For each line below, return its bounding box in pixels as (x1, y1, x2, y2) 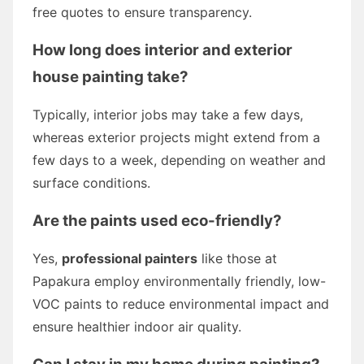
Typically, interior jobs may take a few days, (32, 106, 303, 123)
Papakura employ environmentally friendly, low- (32, 272, 326, 289)
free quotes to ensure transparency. (32, 3, 252, 20)
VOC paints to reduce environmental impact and (32, 295, 329, 312)
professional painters (62, 249, 197, 266)
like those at (197, 249, 277, 266)
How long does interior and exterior (32, 40, 292, 59)
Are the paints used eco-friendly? (32, 210, 282, 230)
